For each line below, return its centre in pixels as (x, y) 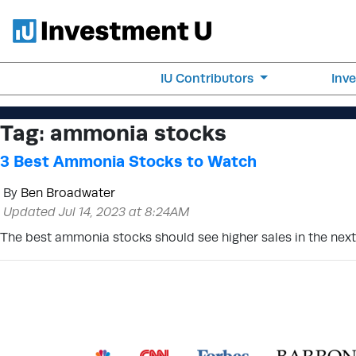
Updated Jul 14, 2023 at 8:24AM (97, 212)
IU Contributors (209, 78)
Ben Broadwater (68, 193)
